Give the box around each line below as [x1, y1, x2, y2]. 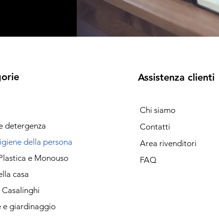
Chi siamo [139, 105, 175, 115]
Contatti [139, 121, 170, 131]
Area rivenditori [139, 138, 197, 148]
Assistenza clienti [137, 71, 215, 83]
